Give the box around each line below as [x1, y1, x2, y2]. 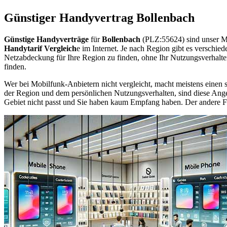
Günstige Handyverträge [4, 34, 89, 44]
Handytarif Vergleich [4, 44, 77, 53]
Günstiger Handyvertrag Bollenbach [4, 11, 195, 24]
